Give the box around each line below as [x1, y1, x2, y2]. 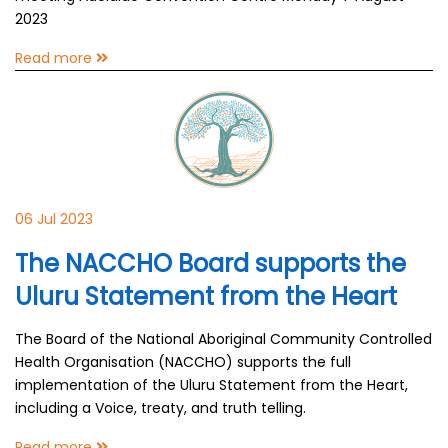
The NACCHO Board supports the [15, 247, 406, 280]
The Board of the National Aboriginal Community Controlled [15, 329, 432, 349]
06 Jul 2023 [15, 209, 93, 229]
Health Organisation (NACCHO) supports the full [15, 352, 351, 372]
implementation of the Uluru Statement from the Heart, [15, 375, 408, 395]
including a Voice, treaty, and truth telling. [15, 398, 306, 418]
